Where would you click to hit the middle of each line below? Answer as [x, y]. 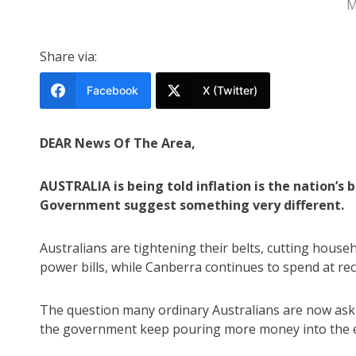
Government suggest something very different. [192, 205]
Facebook [112, 91]
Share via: [68, 57]
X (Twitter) [230, 91]
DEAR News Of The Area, [118, 143]
